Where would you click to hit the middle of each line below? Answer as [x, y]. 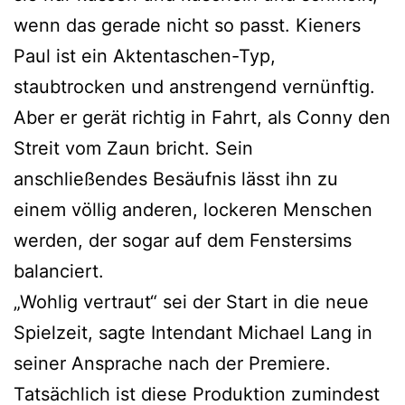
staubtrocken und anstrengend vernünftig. [194, 87]
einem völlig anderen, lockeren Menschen [193, 210]
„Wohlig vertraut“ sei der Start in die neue [191, 302]
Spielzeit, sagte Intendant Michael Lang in [193, 333]
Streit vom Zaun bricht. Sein [133, 149]
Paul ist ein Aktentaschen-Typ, [145, 57]
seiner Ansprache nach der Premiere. [172, 364]
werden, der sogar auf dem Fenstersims [183, 241]
